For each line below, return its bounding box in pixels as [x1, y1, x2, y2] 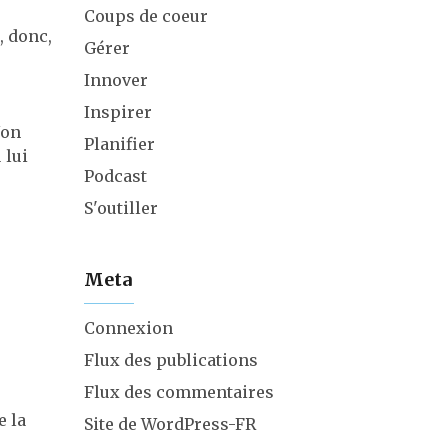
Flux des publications [83, 350, 258, 370]
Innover [83, 70, 148, 90]
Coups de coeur [83, 6, 208, 26]
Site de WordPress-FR [83, 414, 256, 434]
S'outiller [83, 198, 158, 218]
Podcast [83, 166, 147, 186]
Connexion [83, 318, 173, 338]
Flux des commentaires [83, 382, 274, 402]
